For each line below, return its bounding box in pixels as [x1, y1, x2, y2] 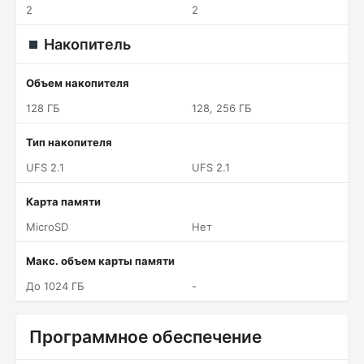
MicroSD [26, 220, 68, 233]
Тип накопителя [26, 136, 112, 149]
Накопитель [44, 36, 131, 53]
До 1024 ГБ [26, 279, 84, 292]
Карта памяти [26, 195, 101, 208]
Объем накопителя [26, 76, 129, 89]
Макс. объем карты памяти [26, 254, 175, 267]
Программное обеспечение [29, 327, 262, 347]
